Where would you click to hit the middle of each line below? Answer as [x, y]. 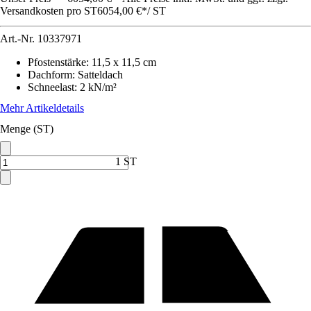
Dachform [50, 75]
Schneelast [51, 87]
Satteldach [100, 75]
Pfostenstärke [57, 62]
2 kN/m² [98, 87]
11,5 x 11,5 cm [124, 62]
